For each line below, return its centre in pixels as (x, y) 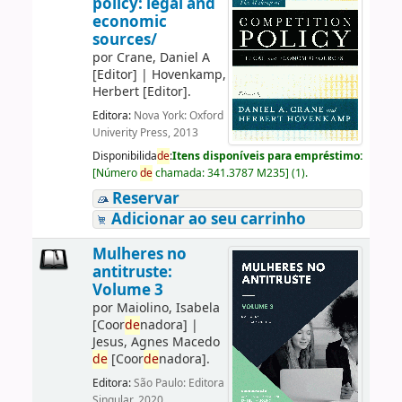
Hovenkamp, (188, 74)
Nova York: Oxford (178, 116)
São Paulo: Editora (179, 384)
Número (118, 173)
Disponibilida (124, 156)
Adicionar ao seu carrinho (208, 219)
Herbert (115, 92)
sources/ (124, 39)
